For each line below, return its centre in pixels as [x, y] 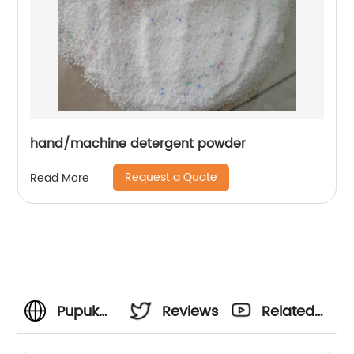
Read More [60, 178]
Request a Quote [171, 178]
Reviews [190, 312]
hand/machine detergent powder [138, 144]
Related [288, 312]
